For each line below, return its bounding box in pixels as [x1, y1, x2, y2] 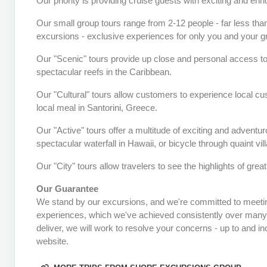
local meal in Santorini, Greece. [36, 103, 157, 113]
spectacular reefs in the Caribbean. [36, 67, 172, 77]
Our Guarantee [36, 184, 98, 194]
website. [36, 236, 69, 246]
